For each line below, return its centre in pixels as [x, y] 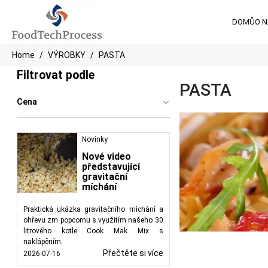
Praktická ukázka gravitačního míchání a [93, 209]
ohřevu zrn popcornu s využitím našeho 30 [93, 220]
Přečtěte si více [133, 253]
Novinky [95, 139]
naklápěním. [43, 242]
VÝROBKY [67, 55]
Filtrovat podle [56, 75]
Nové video [106, 156]
